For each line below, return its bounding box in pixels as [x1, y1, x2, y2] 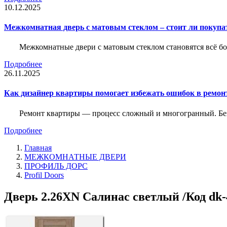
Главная [24, 143, 52, 152]
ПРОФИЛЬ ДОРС [24, 161, 88, 170]
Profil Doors [24, 170, 64, 179]
